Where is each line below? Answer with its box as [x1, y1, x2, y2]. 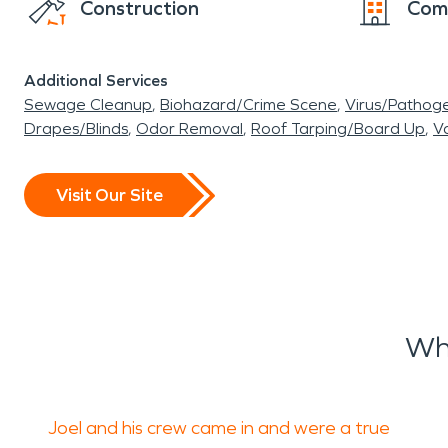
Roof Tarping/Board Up [251, 119, 425, 138]
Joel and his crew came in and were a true [48, 417, 390, 439]
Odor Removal [136, 119, 243, 138]
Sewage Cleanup [24, 95, 152, 114]
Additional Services [24, 71, 168, 90]
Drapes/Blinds [24, 119, 128, 138]
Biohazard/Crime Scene [160, 95, 337, 114]
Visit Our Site [56, 183, 163, 206]
